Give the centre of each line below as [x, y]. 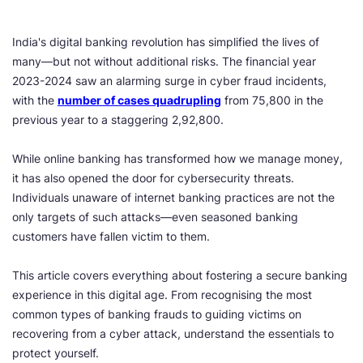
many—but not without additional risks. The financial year [164, 62]
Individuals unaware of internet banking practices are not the [173, 198]
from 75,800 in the [272, 100]
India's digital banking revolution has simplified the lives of [166, 42]
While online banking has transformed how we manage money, [177, 159]
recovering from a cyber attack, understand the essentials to [173, 334]
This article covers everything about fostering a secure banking [180, 275]
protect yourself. [56, 353]
